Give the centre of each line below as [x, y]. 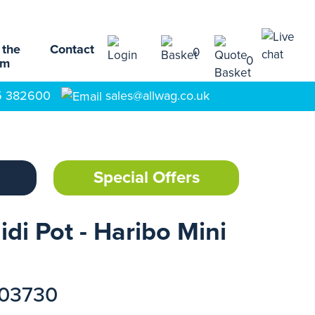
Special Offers [146, 178]
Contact [72, 49]
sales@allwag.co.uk [157, 96]
